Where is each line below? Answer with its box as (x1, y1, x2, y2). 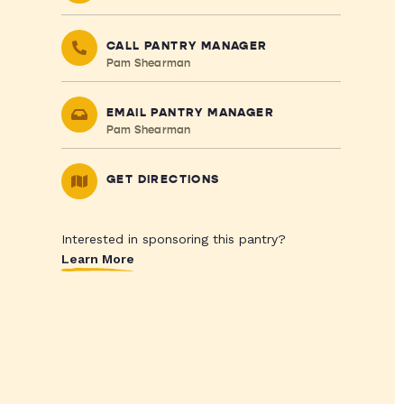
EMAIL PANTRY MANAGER (106, 106, 274, 120)
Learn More (60, 252, 134, 266)
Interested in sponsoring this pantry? (60, 232, 286, 246)
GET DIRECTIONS (106, 172, 220, 187)
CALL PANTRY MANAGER (106, 39, 268, 53)
